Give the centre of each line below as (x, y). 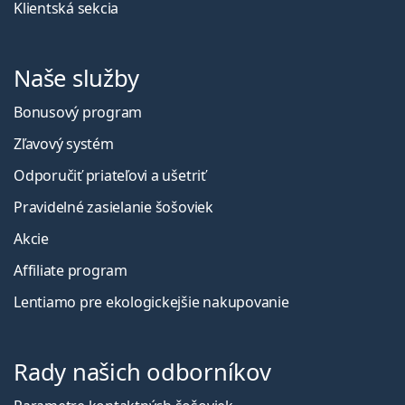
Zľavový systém (64, 144)
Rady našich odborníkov (142, 372)
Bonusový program (78, 113)
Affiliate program (71, 271)
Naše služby (76, 79)
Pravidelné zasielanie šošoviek (113, 207)
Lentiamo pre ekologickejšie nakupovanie (151, 302)
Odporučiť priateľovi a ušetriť (110, 176)
